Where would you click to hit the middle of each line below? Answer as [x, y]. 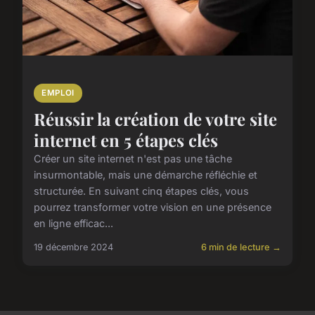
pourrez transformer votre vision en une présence [153, 207]
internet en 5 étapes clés [126, 140]
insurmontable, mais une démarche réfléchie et [146, 175]
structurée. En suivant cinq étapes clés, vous [141, 191]
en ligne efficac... [73, 224]
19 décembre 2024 [73, 247]
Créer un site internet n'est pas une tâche [133, 159]
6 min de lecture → [241, 247]
